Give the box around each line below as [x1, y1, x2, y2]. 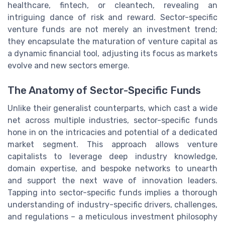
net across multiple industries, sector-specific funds [8, 115, 217, 125]
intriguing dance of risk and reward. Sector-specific [8, 13, 217, 23]
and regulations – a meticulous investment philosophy [8, 211, 217, 221]
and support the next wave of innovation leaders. [8, 175, 217, 185]
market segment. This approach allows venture [8, 139, 217, 149]
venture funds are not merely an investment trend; [8, 25, 217, 35]
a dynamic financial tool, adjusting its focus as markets [8, 49, 217, 59]
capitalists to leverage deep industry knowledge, [8, 151, 217, 161]
